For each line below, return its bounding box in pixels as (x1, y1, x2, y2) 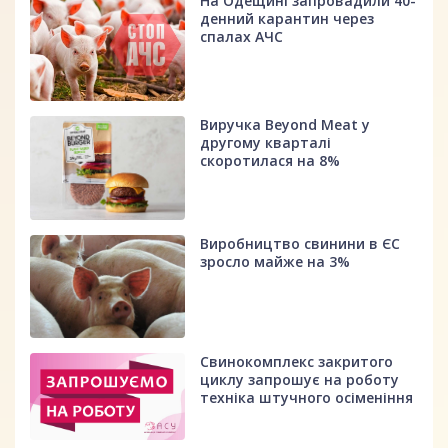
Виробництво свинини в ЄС (200, 233, 401, 253)
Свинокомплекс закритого (200, 352, 394, 372)
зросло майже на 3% (200, 251, 351, 271)
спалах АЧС (200, 26, 284, 46)
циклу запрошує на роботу (200, 370, 400, 390)
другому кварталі (200, 133, 332, 153)
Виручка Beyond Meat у (200, 115, 371, 135)
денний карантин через (200, 8, 375, 28)
